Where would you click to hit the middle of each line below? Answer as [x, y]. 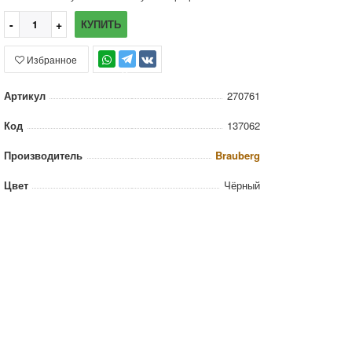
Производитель [43, 155]
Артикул [24, 95]
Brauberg [237, 155]
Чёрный [242, 185]
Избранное [52, 59]
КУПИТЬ [101, 24]
